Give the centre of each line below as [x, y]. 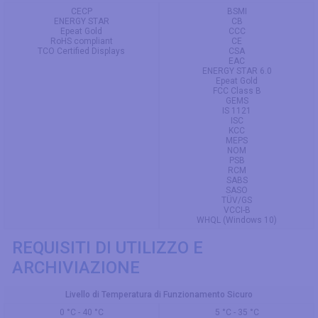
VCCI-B [237, 210]
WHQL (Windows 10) [237, 220]
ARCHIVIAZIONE [76, 267]
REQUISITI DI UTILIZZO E [108, 247]
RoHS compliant [81, 41]
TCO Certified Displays [81, 51]
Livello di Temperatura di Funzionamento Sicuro [159, 294]
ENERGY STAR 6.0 [237, 71]
